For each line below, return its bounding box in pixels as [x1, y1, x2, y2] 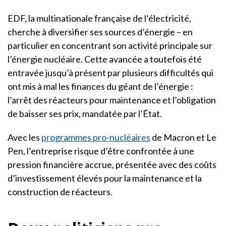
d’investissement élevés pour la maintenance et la [8, 172, 202, 184]
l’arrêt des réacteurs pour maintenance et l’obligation [8, 94, 216, 105]
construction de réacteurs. [8, 186, 112, 197]
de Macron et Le [150, 131, 216, 143]
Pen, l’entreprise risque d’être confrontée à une [8, 145, 194, 156]
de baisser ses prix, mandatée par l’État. [8, 107, 162, 119]
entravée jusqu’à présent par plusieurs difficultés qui [8, 67, 213, 78]
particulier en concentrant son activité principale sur [8, 39, 212, 51]
